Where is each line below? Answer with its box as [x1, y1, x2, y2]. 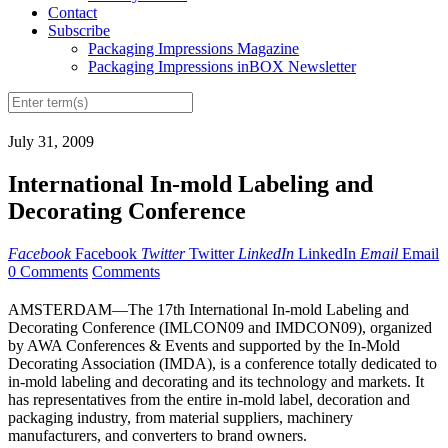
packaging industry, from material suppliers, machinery [8, 409, 353, 427]
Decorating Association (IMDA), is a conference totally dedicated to [8, 355, 437, 373]
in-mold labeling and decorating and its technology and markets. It [8, 373, 424, 391]
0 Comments [8, 263, 88, 281]
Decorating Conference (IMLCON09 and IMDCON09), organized [8, 319, 432, 337]
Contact [48, 4, 97, 22]
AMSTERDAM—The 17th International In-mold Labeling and [8, 301, 409, 319]
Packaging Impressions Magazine [88, 40, 299, 58]
